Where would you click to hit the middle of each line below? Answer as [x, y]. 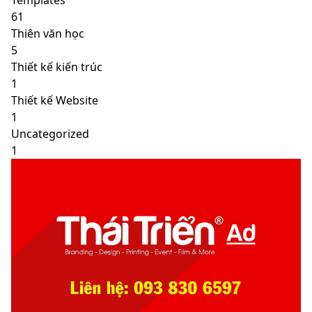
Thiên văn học [48, 33]
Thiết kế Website [55, 100]
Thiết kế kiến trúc [57, 67]
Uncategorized [50, 133]
